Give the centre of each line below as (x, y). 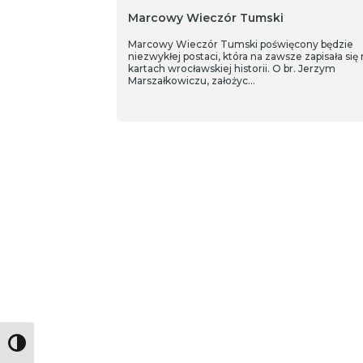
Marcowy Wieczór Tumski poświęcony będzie (240, 44)
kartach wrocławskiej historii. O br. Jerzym (231, 68)
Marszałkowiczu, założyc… (191, 81)
